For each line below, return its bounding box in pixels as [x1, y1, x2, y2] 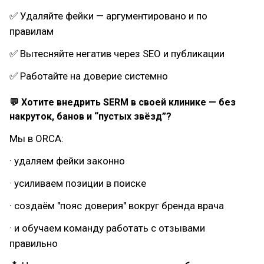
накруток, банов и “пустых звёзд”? [9, 111, 171, 122]
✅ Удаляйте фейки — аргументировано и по [9, 10, 207, 22]
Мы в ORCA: [9, 133, 64, 144]
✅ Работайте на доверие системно [9, 70, 168, 82]
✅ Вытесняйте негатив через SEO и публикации [9, 48, 225, 60]
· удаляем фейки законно [9, 155, 125, 167]
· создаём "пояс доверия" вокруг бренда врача [9, 200, 224, 212]
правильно [9, 237, 58, 249]
